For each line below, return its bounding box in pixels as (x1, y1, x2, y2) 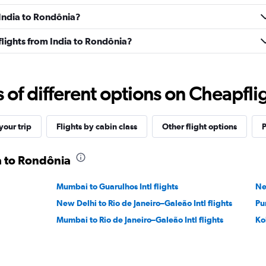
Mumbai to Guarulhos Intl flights (56, 182, 179, 191)
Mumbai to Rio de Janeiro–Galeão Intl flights (56, 215, 224, 224)
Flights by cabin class (56, 122, 137, 131)
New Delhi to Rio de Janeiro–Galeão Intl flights (56, 198, 233, 208)
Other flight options (161, 122, 237, 131)
